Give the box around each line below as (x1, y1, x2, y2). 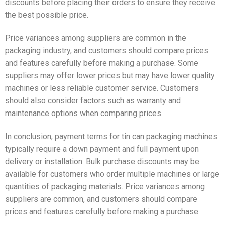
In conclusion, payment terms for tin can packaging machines (5, 132, 217, 141)
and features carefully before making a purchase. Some (5, 58, 198, 68)
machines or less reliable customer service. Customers (5, 83, 199, 93)
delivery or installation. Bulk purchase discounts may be (5, 157, 199, 166)
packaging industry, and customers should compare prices (5, 46, 208, 56)
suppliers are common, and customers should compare (5, 194, 197, 204)
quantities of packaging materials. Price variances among (5, 182, 205, 191)
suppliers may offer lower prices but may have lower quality (5, 71, 215, 81)
